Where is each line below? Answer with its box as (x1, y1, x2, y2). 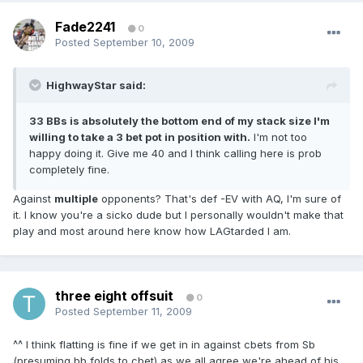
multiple (54, 192, 98, 206)
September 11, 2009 (93, 305, 192, 318)
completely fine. (29, 163, 109, 177)
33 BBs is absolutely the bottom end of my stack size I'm (29, 114, 330, 128)
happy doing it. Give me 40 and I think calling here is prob (29, 147, 322, 160)
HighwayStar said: (46, 79, 146, 92)
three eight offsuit (55, 288, 173, 305)
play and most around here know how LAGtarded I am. (13, 224, 291, 238)
